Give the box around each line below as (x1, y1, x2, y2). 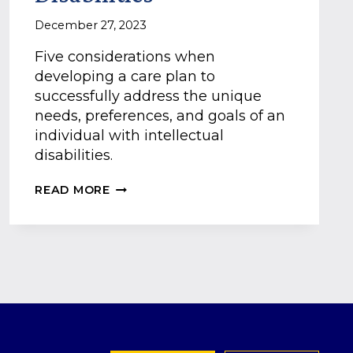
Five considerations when (35, 48, 216, 66)
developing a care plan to (35, 68, 216, 86)
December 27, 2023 (35, 18, 147, 33)
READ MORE (35, 183, 110, 198)
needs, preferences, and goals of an (35, 107, 286, 125)
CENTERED (109, 243, 178, 258)
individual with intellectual (35, 127, 225, 145)
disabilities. (35, 147, 113, 165)
